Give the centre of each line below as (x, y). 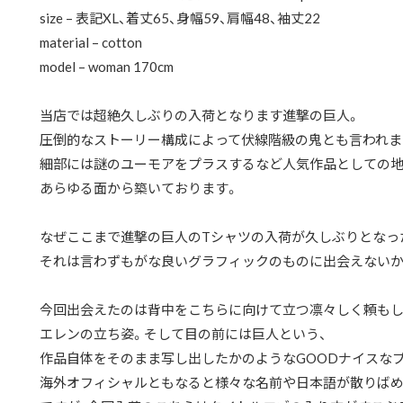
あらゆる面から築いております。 (139, 188)
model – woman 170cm (107, 66)
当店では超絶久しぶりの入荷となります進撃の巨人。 (200, 115)
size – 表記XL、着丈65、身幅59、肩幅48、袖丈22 (180, 18)
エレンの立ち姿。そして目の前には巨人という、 (183, 333)
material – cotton (91, 42)
